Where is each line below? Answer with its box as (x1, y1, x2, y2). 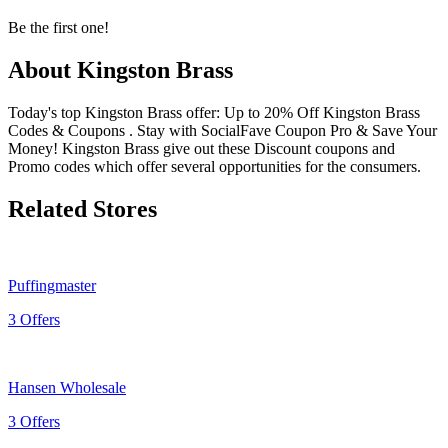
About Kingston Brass (8, 56, 233, 83)
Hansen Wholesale (8, 378, 126, 396)
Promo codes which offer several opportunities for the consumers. (8, 157, 421, 175)
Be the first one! (8, 18, 109, 36)
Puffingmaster (8, 276, 96, 294)
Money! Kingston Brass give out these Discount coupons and (8, 139, 395, 157)
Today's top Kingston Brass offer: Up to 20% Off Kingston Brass (8, 103, 420, 121)
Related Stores (8, 195, 157, 222)
